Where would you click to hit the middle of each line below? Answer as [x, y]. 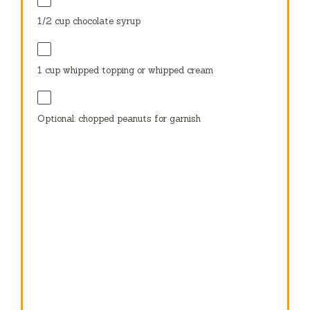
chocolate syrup [106, 21]
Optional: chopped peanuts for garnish [119, 118]
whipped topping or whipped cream [137, 70]
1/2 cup [54, 21]
